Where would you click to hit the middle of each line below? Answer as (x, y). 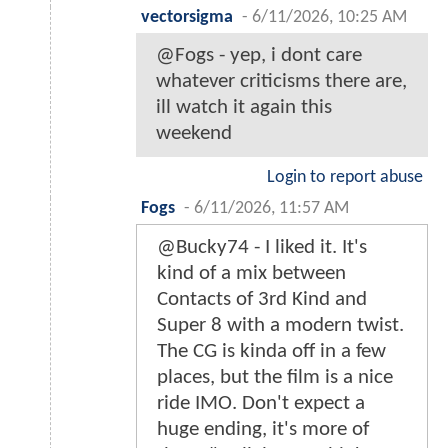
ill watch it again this (244, 108)
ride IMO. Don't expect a (261, 404)
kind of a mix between (251, 274)
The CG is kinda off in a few (271, 352)
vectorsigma (187, 18)
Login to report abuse (345, 178)
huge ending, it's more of (263, 430)
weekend (194, 134)
